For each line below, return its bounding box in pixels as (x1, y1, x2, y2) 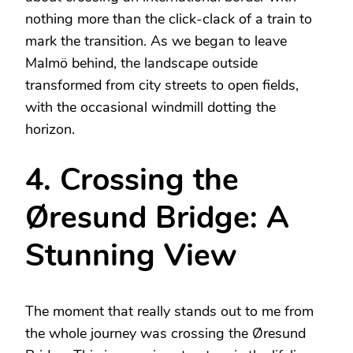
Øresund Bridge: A (25, 197, 289, 240)
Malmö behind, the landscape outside (25, 54, 258, 73)
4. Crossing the (25, 159, 239, 202)
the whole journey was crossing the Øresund (25, 324, 306, 344)
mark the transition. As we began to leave (25, 32, 287, 51)
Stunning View (25, 235, 236, 277)
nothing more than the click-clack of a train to (25, 9, 312, 29)
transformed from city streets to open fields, (25, 76, 299, 95)
